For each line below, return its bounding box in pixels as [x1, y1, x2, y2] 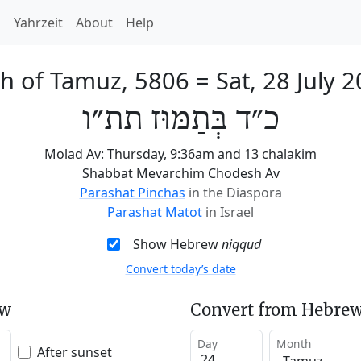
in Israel [205, 203, 254, 221]
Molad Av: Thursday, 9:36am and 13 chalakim [44, 145, 317, 163]
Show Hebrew [132, 235, 222, 253]
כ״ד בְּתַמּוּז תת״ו [81, 101, 280, 139]
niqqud [221, 235, 261, 253]
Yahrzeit [14, 14, 63, 31]
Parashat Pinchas [79, 184, 185, 201]
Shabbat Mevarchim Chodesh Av [81, 164, 280, 182]
